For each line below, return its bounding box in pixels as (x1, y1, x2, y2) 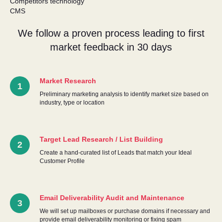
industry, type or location (40, 99, 105, 106)
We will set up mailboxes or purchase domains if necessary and (40, 207, 210, 215)
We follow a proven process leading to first (17, 27, 205, 39)
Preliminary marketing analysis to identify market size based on (40, 90, 209, 98)
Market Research (40, 76, 96, 85)
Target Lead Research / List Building (40, 135, 163, 143)
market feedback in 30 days (50, 41, 172, 53)
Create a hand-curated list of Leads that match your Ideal (40, 149, 192, 156)
